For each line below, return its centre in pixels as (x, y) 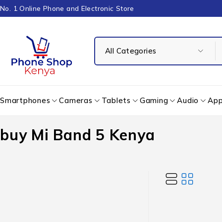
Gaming (154, 100)
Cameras (76, 100)
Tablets (116, 100)
